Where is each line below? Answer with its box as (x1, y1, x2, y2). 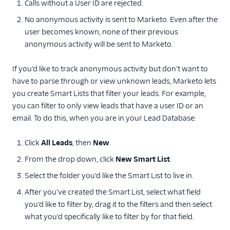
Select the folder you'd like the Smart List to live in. (25, 170, 194, 180)
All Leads (41, 138, 72, 147)
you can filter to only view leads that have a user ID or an (12, 101, 203, 110)
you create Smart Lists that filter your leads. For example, (12, 88, 206, 98)
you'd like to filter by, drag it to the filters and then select (25, 199, 212, 209)
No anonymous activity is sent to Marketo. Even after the (25, 14, 218, 24)
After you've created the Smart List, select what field (25, 187, 201, 197)
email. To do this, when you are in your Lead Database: (12, 113, 197, 123)
